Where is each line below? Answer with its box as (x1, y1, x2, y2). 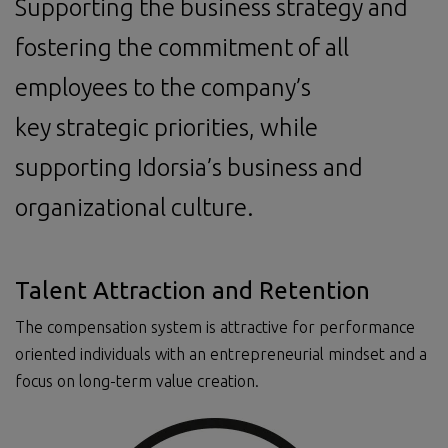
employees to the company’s (15, 74, 311, 102)
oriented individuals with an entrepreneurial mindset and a (15, 345, 427, 364)
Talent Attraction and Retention (15, 277, 370, 305)
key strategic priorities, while (15, 114, 318, 142)
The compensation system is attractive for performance (15, 318, 415, 337)
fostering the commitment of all (15, 34, 349, 62)
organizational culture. (15, 194, 253, 222)
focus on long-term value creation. (15, 372, 259, 391)
